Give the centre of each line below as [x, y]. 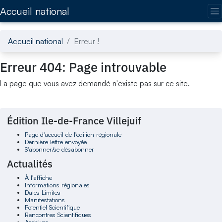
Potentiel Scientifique [52, 207]
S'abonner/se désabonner [59, 149]
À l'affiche [38, 177]
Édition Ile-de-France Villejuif [74, 121]
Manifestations [45, 199]
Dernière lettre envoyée [55, 142]
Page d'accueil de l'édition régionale [73, 135]
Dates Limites [42, 192]
